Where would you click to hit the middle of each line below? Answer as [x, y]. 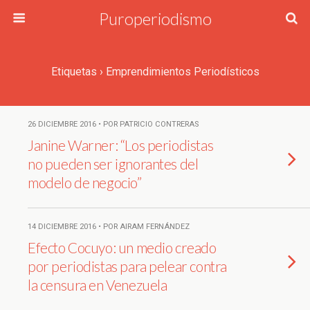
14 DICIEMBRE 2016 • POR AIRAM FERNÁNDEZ [109, 227]
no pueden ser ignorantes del [113, 164]
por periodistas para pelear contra [127, 266]
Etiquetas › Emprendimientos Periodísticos [155, 72]
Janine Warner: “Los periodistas [121, 145]
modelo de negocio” [85, 182]
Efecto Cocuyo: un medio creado [122, 247]
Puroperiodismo [155, 18]
